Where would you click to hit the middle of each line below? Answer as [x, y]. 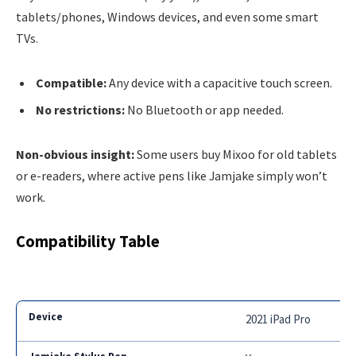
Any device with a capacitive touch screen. [219, 83]
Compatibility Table [88, 242]
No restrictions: [80, 110]
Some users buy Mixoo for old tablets [236, 154]
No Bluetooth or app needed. [204, 110]
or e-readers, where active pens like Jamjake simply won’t [172, 175]
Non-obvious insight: [75, 154]
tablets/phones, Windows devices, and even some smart [167, 17]
